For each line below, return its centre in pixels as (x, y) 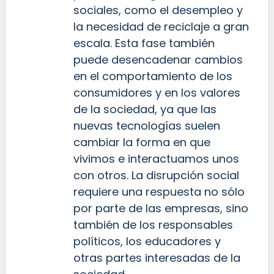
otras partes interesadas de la (157, 258)
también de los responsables (153, 225)
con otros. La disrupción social (156, 176)
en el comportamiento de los (153, 76)
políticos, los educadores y (147, 242)
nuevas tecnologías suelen (147, 126)
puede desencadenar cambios (158, 60)
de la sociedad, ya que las (145, 109)
